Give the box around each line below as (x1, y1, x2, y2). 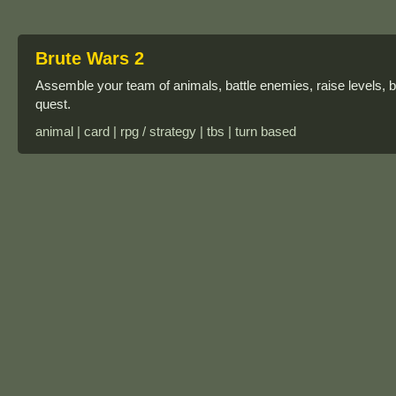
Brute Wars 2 (35, 49, 144, 68)
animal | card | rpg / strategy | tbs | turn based (35, 124, 296, 139)
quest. (35, 96, 71, 111)
